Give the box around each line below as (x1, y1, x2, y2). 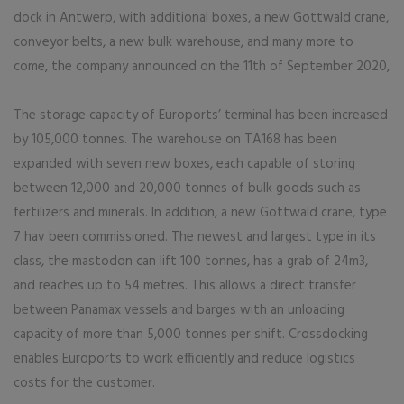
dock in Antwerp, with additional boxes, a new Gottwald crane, (14, 7, 389, 29)
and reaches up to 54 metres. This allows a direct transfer (14, 275, 356, 297)
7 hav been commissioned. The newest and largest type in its (14, 226, 376, 248)
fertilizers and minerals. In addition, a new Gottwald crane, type (14, 202, 387, 224)
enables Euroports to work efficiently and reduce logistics (14, 348, 355, 370)
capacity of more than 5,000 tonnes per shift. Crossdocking (14, 324, 368, 345)
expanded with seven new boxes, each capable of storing (14, 153, 355, 175)
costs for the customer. (14, 372, 155, 394)
